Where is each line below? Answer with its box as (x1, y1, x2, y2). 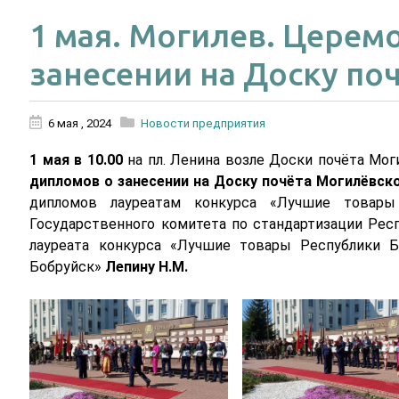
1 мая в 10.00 (29, 151, 123, 169)
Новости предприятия (141, 117, 266, 131)
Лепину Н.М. (105, 258, 189, 276)
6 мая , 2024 (48, 117, 112, 131)
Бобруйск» (29, 258, 106, 276)
